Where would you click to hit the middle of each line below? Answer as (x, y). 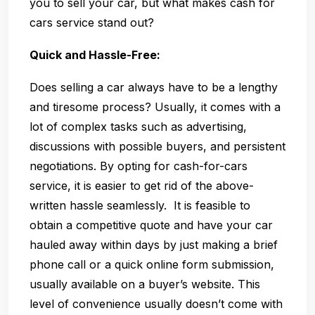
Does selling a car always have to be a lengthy (154, 87)
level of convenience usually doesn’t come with (156, 303)
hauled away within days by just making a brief (154, 244)
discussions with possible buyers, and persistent (157, 146)
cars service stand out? (92, 22)
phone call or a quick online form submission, (152, 264)
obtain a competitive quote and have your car (151, 225)
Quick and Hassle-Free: (95, 54)
